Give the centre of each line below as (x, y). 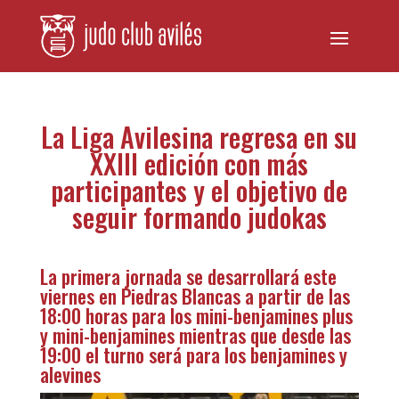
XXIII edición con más (199, 163)
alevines (70, 374)
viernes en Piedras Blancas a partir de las (195, 296)
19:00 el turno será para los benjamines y (193, 354)
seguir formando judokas (199, 217)
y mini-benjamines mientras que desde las (195, 335)
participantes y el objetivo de (199, 190)
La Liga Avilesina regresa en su (199, 137)
